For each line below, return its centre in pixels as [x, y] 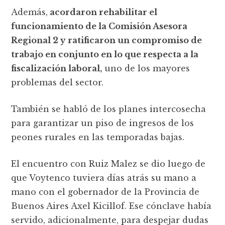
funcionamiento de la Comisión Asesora [99, 26]
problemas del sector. [58, 82]
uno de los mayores [146, 68]
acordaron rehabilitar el [103, 12]
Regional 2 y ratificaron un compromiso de [107, 40]
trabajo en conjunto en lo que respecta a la [105, 54]
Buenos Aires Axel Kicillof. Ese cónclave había [111, 206]
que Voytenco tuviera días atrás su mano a [104, 178]
